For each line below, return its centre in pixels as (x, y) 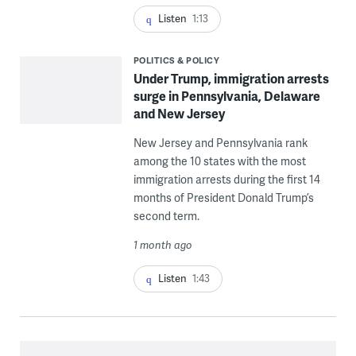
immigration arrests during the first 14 (226, 180)
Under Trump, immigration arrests (231, 79)
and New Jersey (179, 114)
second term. (166, 216)
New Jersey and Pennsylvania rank (220, 143)
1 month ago (163, 245)
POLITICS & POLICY (176, 60)
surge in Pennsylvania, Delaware (226, 96)
